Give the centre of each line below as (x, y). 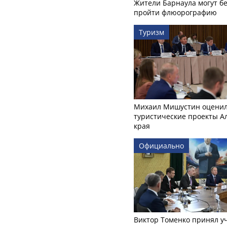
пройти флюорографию (175, 13)
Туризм (152, 32)
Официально (161, 145)
